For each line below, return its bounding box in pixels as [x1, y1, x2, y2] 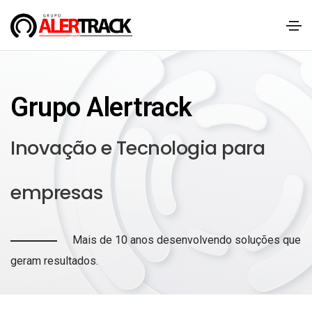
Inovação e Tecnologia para [10, 135, 265, 161]
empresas [10, 180, 103, 205]
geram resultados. [10, 254, 98, 267]
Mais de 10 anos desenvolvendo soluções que [72, 233, 302, 247]
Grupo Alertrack [10, 92, 192, 123]
